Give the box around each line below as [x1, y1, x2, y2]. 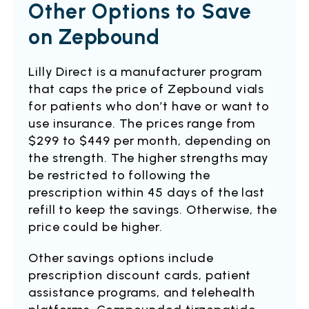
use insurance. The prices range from [28, 116, 256, 131]
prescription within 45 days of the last [28, 185, 266, 200]
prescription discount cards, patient [28, 268, 252, 283]
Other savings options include [28, 250, 215, 266]
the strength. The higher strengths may [28, 150, 270, 166]
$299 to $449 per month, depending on [28, 133, 272, 148]
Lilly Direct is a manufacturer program [28, 64, 263, 79]
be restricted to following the [28, 168, 210, 183]
